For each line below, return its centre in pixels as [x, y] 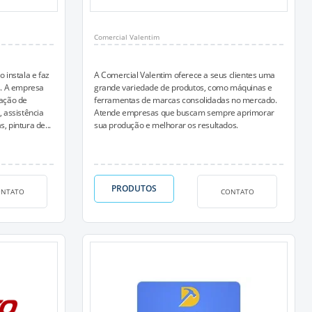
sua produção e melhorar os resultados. [166, 125]
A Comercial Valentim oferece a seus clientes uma [185, 75]
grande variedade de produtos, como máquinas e [184, 87]
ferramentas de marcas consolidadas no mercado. [186, 100]
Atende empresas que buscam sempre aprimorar [184, 112]
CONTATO [237, 191]
